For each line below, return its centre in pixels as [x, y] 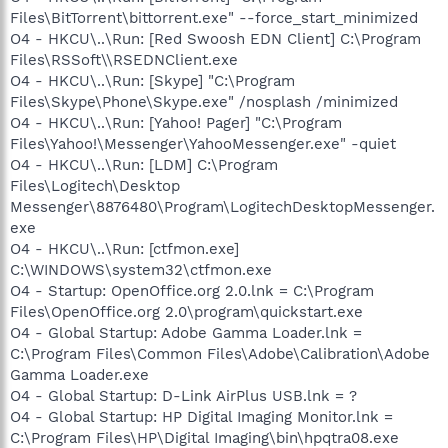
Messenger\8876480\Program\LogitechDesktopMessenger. [222, 207]
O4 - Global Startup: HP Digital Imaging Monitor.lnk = [201, 417]
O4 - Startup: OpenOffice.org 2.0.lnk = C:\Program [192, 291]
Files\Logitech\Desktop [95, 186]
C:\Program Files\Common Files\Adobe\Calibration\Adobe [220, 354]
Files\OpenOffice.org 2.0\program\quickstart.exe [186, 312]
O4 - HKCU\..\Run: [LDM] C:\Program [144, 165]
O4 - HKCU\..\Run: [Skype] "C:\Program [152, 81]
